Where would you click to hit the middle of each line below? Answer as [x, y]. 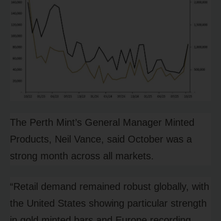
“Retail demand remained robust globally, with [110, 187]
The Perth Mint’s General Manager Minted [102, 123]
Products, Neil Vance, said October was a [101, 139]
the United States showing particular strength [108, 203]
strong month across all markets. [82, 156]
